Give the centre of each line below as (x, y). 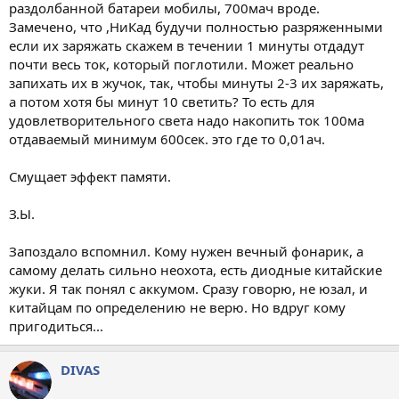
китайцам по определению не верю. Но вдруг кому (177, 307)
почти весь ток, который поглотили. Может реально (181, 64)
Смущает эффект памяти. (90, 176)
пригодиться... (56, 326)
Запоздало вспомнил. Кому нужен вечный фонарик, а (186, 251)
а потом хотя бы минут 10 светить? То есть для (162, 101)
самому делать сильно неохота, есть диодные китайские (195, 269)
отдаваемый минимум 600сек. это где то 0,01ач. (167, 138)
